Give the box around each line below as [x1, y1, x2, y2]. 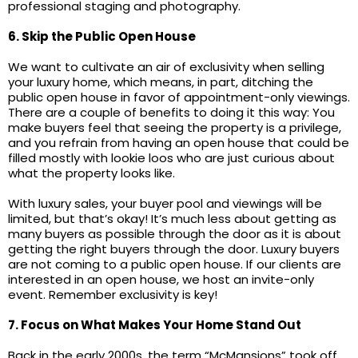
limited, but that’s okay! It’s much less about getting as [8, 210, 336, 227]
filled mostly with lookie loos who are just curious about [8, 149, 335, 166]
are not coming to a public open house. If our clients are [8, 256, 341, 272]
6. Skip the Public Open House [8, 28, 196, 45]
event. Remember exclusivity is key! [8, 286, 217, 303]
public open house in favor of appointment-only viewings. [8, 89, 350, 105]
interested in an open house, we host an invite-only [8, 271, 314, 288]
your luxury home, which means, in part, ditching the [8, 74, 313, 90]
